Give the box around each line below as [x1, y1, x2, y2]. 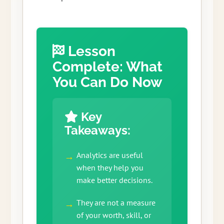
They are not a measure [76, 197, 155, 208]
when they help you [76, 162, 143, 173]
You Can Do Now [52, 74, 162, 91]
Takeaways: [64, 123, 130, 138]
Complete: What [52, 58, 162, 75]
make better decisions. [76, 175, 152, 185]
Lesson [64, 43, 116, 60]
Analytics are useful [76, 150, 143, 160]
